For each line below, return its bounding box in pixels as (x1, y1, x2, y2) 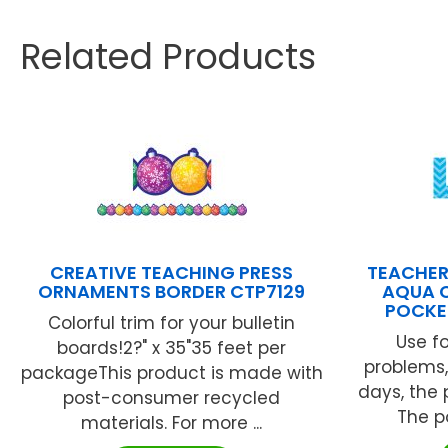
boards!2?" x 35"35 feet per (57, 335, 287, 360)
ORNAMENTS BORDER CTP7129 (38, 278, 306, 304)
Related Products (20, 31, 316, 81)
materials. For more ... (81, 410, 263, 435)
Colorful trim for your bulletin (48, 310, 296, 335)
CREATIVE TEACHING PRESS (50, 259, 294, 285)
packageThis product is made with (20, 360, 323, 385)
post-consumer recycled (63, 385, 281, 410)
